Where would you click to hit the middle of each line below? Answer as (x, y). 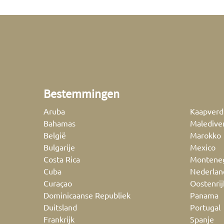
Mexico (203, 147)
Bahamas (59, 123)
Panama (204, 195)
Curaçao (58, 183)
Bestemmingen (81, 93)
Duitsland (60, 207)
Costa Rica (62, 159)
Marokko (205, 135)
